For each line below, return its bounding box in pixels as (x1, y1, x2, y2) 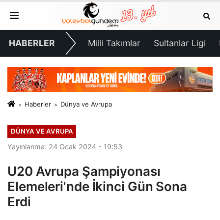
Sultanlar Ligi (153, 38, 206, 49)
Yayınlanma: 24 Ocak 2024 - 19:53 (7, 142, 122, 151)
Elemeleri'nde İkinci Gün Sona (7, 179, 188, 194)
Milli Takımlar (87, 38, 140, 49)
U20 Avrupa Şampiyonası (7, 164, 161, 179)
